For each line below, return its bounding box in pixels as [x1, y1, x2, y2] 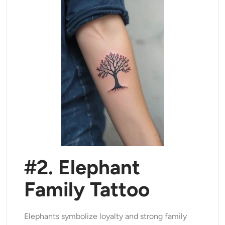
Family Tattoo [24, 177, 150, 202]
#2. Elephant [24, 155, 141, 180]
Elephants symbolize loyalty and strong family [24, 211, 187, 221]
